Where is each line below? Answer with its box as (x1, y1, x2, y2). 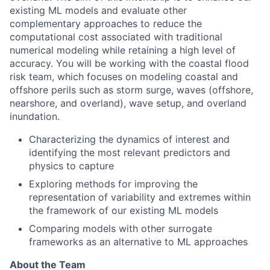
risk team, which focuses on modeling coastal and (10, 71, 238, 83)
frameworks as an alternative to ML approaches (29, 236, 248, 248)
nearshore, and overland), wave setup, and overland (10, 97, 246, 109)
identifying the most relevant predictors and (29, 146, 230, 159)
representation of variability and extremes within (29, 191, 251, 203)
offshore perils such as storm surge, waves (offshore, (10, 84, 253, 96)
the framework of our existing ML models (29, 204, 218, 216)
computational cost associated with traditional (10, 31, 222, 43)
